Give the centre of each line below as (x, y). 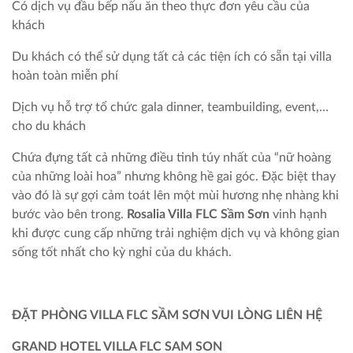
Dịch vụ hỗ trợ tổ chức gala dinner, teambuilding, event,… (170, 107)
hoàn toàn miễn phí (65, 75)
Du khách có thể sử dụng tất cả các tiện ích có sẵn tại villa (172, 56)
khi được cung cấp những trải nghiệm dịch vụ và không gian (176, 233)
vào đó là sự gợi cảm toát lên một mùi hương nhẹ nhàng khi (175, 195)
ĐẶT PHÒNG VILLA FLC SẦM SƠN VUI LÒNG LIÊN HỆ (167, 315)
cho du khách (49, 126)
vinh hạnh (298, 214)
